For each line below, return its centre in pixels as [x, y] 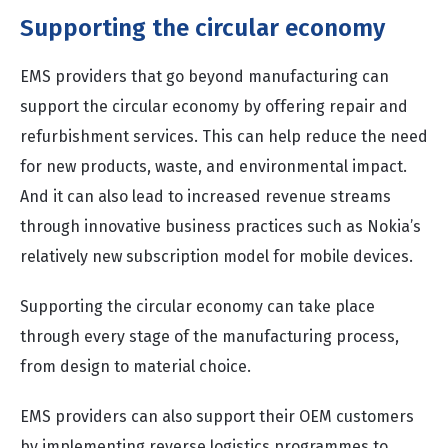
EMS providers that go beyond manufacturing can [204, 76]
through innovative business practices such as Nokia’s [220, 226]
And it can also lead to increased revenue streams [205, 196]
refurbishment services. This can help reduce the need [224, 136]
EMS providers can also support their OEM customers [217, 416]
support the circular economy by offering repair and [214, 106]
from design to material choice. [135, 366]
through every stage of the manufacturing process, [209, 336]
